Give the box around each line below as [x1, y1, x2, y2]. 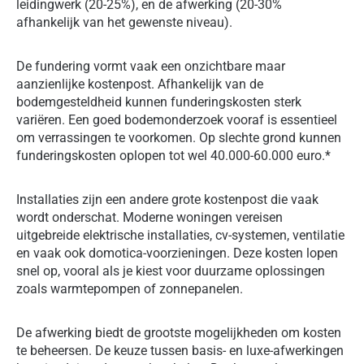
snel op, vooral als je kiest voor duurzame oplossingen [16, 263, 325, 279]
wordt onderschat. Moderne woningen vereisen [16, 210, 283, 226]
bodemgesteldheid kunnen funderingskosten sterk [16, 94, 301, 110]
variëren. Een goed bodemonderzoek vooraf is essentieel [16, 112, 337, 128]
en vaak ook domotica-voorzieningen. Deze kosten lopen [16, 245, 338, 262]
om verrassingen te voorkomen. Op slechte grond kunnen [16, 130, 341, 146]
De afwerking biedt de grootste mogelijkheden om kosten [16, 325, 341, 341]
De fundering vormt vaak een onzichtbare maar [16, 58, 285, 75]
